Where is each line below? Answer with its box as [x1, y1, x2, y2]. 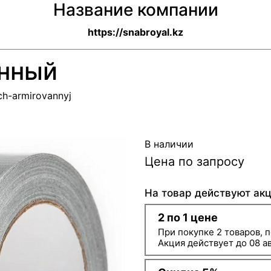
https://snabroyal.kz [88, 26, 183, 38]
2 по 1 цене [158, 211, 218, 224]
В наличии [145, 138, 194, 150]
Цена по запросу [145, 154, 244, 169]
